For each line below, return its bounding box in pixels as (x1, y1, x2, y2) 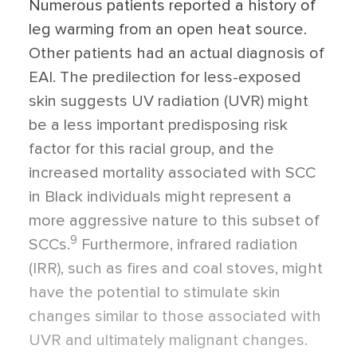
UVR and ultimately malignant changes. (29, 332, 308, 349)
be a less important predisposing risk (29, 117, 288, 134)
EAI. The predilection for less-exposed (29, 69, 301, 86)
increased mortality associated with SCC (29, 165, 316, 182)
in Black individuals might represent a (29, 189, 292, 206)
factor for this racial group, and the (29, 141, 274, 158)
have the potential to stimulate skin (29, 284, 280, 301)
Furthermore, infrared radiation (77, 237, 298, 253)
